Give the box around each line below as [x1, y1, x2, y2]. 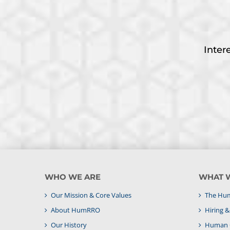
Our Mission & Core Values [51, 190, 131, 200]
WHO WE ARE [45, 171, 101, 182]
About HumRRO [51, 205, 100, 215]
